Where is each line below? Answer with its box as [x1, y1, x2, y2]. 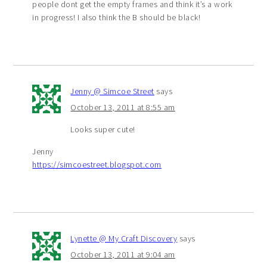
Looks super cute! [70, 123, 135, 135]
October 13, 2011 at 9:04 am [70, 249, 175, 260]
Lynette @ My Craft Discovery [70, 232, 178, 244]
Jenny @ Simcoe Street [70, 85, 154, 97]
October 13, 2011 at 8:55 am [70, 101, 175, 113]
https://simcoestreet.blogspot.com [32, 159, 162, 170]
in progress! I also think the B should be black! [32, 11, 201, 23]
